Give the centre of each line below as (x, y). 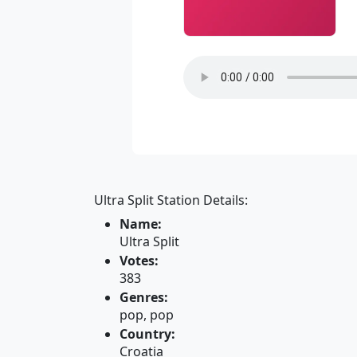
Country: (147, 334)
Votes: (139, 261)
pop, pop (147, 315)
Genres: (144, 297)
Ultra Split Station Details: (171, 200)
